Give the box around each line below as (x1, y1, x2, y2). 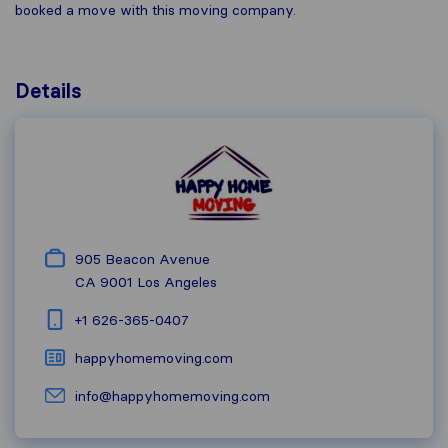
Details (15, 79, 82, 103)
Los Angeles (137, 273, 217, 291)
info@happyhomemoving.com (75, 387, 270, 405)
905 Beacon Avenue (75, 250, 210, 268)
